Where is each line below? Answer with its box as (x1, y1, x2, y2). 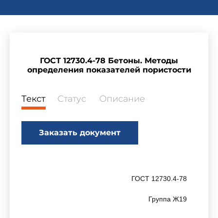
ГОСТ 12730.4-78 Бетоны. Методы (40, 56, 178, 65)
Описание (99, 93, 145, 104)
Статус (57, 93, 86, 104)
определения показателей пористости (27, 65, 191, 74)
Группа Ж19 (148, 195, 187, 203)
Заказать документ (39, 128, 121, 137)
